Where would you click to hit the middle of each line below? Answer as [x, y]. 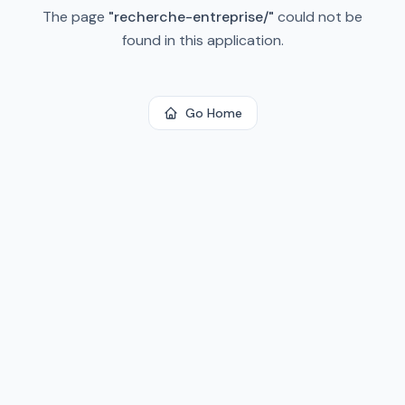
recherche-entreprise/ [191, 17]
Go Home [213, 113]
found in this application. [202, 40]
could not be [318, 17]
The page [75, 17]
